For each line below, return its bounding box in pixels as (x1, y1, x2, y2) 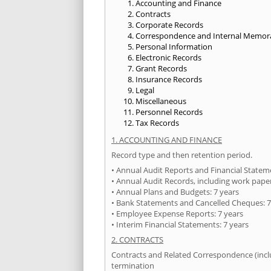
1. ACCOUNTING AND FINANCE (111, 134, 222, 146)
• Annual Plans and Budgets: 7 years (111, 186, 239, 198)
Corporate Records (135, 19, 203, 31)
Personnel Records (135, 106, 203, 118)
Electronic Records (135, 52, 201, 64)
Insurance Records (135, 74, 202, 85)
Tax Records (135, 117, 179, 129)
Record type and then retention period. (111, 149, 252, 161)
